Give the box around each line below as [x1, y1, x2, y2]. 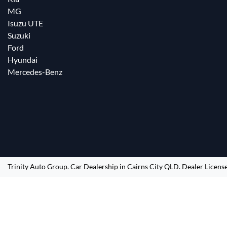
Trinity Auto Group [8, 162, 67, 171]
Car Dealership [70, 162, 118, 171]
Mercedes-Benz [8, 67, 62, 77]
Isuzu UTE [8, 18, 43, 28]
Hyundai [8, 55, 37, 64]
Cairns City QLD [127, 162, 179, 171]
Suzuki [8, 30, 30, 40]
